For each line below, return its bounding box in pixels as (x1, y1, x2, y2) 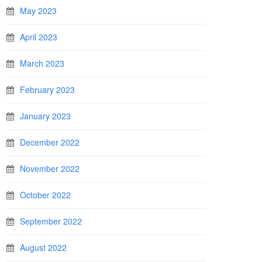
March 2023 (20, 57, 64, 69)
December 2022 (20, 136, 80, 148)
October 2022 (20, 189, 71, 201)
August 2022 (20, 242, 67, 253)
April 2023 (20, 31, 57, 43)
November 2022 (20, 163, 80, 174)
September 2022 (20, 215, 82, 227)
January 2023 (20, 110, 71, 122)
